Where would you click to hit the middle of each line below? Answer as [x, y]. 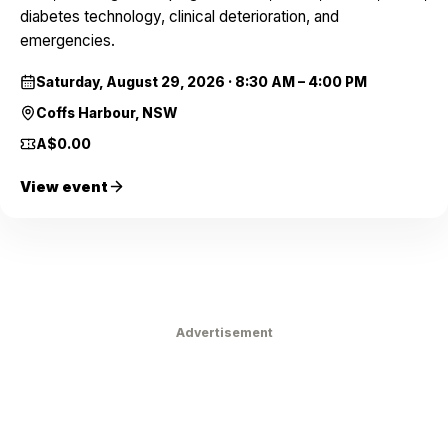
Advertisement [224, 332]
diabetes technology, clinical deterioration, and [179, 17]
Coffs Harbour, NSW [106, 113]
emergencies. [67, 41]
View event [64, 187]
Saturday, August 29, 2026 [130, 82]
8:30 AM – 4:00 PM [301, 82]
